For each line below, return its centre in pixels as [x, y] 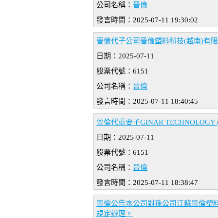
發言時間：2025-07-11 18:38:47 [147, 183]
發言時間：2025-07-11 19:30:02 [147, 20]
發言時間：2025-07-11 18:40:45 [147, 101]
